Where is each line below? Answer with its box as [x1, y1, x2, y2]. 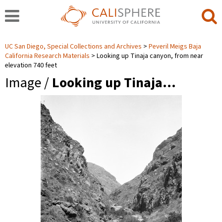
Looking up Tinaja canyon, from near [97, 51, 203, 61]
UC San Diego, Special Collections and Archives [5, 42, 143, 52]
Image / [5, 73, 52, 93]
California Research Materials [5, 51, 90, 61]
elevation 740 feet [5, 60, 57, 70]
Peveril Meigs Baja [149, 42, 201, 52]
